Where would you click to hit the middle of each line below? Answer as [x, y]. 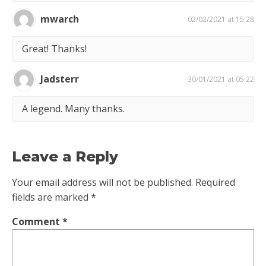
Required [215, 182]
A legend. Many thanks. [73, 108]
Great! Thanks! [54, 48]
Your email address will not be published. [102, 182]
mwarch [60, 19]
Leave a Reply [65, 156]
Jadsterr [60, 79]
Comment [37, 221]
